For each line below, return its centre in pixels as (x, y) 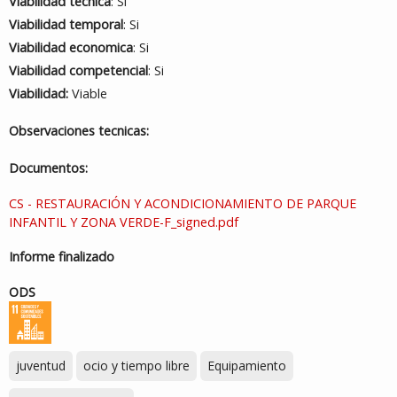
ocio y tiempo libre (136, 366)
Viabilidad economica (71, 47)
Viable (88, 93)
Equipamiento (247, 366)
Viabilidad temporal (66, 24)
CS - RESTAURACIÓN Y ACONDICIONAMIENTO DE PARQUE (183, 203)
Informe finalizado (62, 257)
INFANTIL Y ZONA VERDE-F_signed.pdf (124, 222)
